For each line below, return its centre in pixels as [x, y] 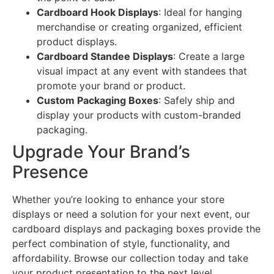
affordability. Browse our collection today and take [130, 258]
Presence [50, 172]
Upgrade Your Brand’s [101, 152]
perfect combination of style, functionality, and [121, 244]
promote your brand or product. [111, 86]
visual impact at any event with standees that [142, 71]
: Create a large [209, 57]
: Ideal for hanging [200, 13]
